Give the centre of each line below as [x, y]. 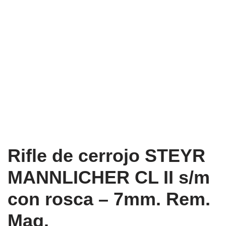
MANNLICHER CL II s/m [109, 178]
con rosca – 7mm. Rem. [109, 199]
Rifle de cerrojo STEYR [106, 156]
